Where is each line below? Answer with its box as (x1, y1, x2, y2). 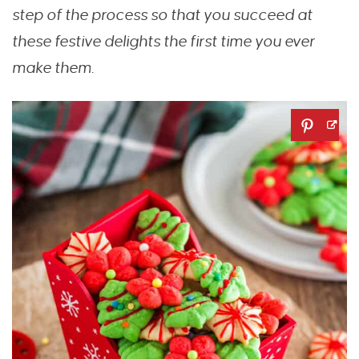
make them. (12, 59, 94, 77)
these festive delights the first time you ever (12, 33, 315, 50)
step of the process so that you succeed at (12, 6, 313, 24)
